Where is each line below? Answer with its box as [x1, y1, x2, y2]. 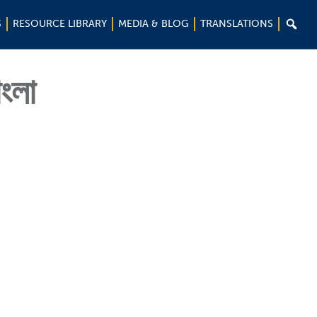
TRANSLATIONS [200, 18, 273, 30]
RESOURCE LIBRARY [13, 18, 107, 30]
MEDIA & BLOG [118, 18, 189, 30]
